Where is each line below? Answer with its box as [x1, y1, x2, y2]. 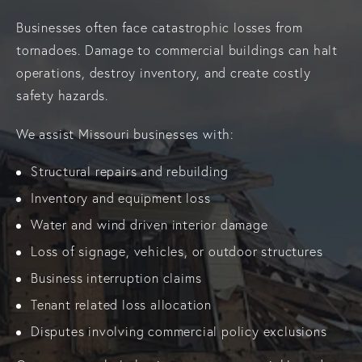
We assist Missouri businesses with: [16, 125, 234, 142]
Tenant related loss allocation [31, 296, 212, 313]
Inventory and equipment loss [31, 189, 211, 206]
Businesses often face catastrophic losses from [16, 19, 303, 36]
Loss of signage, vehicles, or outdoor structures [31, 242, 323, 259]
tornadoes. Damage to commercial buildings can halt [16, 41, 338, 58]
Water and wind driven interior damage [31, 216, 268, 233]
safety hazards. [16, 86, 109, 103]
